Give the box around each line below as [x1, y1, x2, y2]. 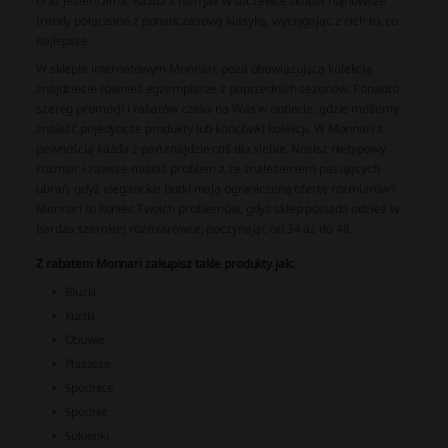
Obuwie [64, 330, 105, 348]
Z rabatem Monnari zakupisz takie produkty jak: [36, 254, 295, 272]
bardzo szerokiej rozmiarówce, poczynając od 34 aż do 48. [36, 219, 353, 237]
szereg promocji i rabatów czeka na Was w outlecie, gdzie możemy [36, 99, 399, 117]
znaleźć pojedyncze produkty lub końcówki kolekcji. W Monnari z [36, 119, 383, 137]
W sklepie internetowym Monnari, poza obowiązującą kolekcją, [36, 59, 375, 77]
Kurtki [64, 306, 95, 324]
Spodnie [64, 402, 108, 420]
